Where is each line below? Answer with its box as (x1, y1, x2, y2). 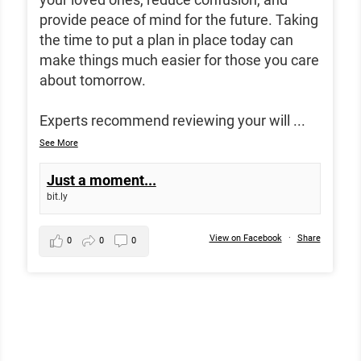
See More (39, 138, 78, 149)
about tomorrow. (39, 72, 146, 89)
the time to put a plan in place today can (39, 31, 293, 49)
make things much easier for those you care (39, 52, 319, 69)
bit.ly (46, 191, 68, 203)
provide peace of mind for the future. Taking (39, 11, 318, 29)
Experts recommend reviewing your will (39, 112, 290, 130)
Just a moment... (46, 172, 156, 189)
